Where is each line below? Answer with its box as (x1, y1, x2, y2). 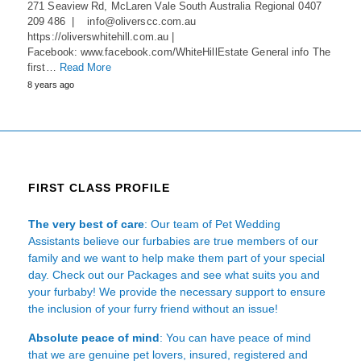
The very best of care (28, 218, 144, 231)
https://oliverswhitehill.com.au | (27, 31, 175, 44)
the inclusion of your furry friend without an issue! (28, 302, 278, 316)
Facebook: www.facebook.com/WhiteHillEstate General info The (27, 46, 330, 59)
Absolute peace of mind (28, 331, 160, 345)
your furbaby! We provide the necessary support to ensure (28, 285, 326, 299)
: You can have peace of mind (160, 331, 311, 345)
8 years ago (27, 80, 74, 90)
